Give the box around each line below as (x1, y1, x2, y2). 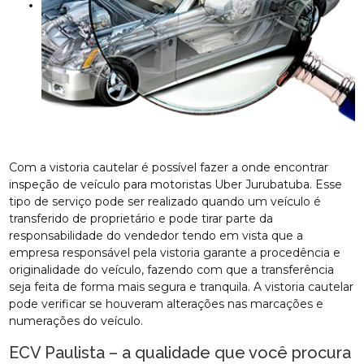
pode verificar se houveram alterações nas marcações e (9, 297, 324, 312)
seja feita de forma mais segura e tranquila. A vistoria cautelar (9, 279, 354, 295)
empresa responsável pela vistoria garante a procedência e (9, 245, 341, 261)
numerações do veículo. (9, 314, 144, 329)
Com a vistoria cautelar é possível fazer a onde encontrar (9, 160, 329, 175)
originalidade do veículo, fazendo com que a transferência (9, 262, 335, 278)
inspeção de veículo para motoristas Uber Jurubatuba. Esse (9, 177, 343, 193)
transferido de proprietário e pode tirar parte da (9, 211, 274, 227)
